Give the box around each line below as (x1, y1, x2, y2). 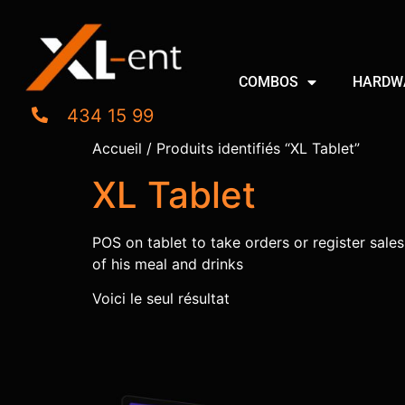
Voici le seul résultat (92, 288, 230, 307)
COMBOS (239, 72, 299, 90)
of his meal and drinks (92, 254, 243, 273)
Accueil (92, 138, 142, 157)
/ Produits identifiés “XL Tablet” (142, 138, 360, 157)
